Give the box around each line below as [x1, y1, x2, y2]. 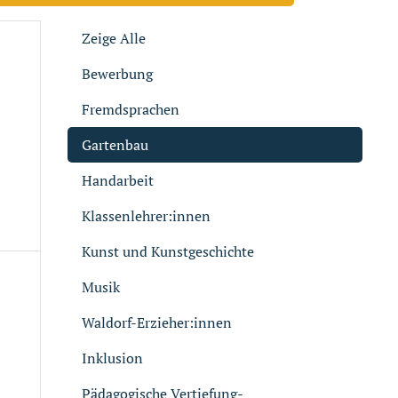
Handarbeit [82, 171, 154, 190]
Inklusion [82, 348, 143, 368]
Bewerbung [82, 64, 153, 84]
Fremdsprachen [82, 99, 179, 119]
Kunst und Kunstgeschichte [82, 242, 254, 261]
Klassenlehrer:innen [82, 206, 211, 226]
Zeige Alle [82, 28, 146, 48]
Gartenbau [82, 135, 148, 155]
